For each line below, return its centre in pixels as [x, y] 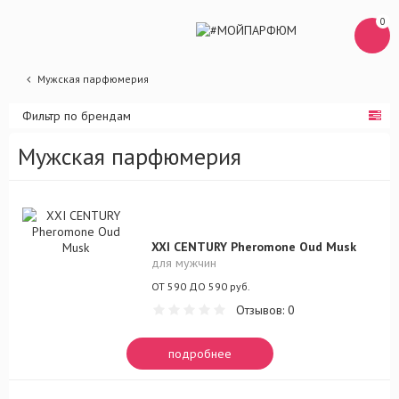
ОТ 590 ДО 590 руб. [201, 286]
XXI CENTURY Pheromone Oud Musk [254, 247]
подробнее [199, 354]
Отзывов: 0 [265, 310]
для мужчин [184, 263]
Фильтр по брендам [77, 116]
